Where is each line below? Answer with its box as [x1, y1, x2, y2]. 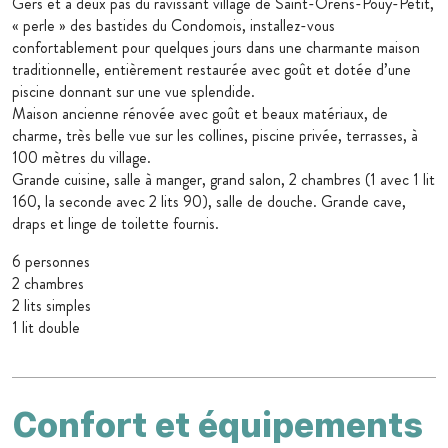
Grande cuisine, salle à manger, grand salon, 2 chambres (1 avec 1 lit [12, 168, 435, 192]
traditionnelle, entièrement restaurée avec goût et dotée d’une [12, 58, 411, 82]
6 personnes [12, 250, 90, 274]
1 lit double [12, 316, 80, 340]
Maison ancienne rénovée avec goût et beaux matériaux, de [12, 102, 388, 126]
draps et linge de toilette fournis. [12, 212, 219, 236]
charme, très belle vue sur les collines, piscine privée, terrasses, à [12, 124, 418, 148]
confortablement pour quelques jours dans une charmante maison [12, 36, 420, 60]
